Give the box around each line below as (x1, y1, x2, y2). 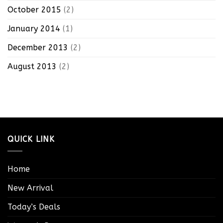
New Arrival (7, 183, 53, 193)
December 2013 (7, 42, 68, 52)
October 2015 (7, 4, 61, 14)
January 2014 (7, 23, 60, 33)
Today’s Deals (7, 202, 60, 212)
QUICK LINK (7, 134, 55, 144)
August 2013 (7, 61, 57, 71)
